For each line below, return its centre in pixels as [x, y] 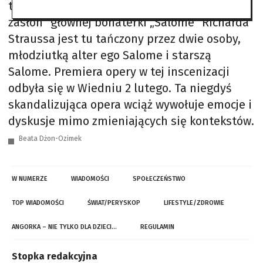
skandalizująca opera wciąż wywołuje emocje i [130, 104]
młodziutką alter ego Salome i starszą [110, 55]
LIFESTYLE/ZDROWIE [194, 203]
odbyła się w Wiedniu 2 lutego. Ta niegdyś [120, 88]
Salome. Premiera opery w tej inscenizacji [119, 72]
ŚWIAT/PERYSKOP [114, 203]
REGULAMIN [157, 227]
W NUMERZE [30, 179]
